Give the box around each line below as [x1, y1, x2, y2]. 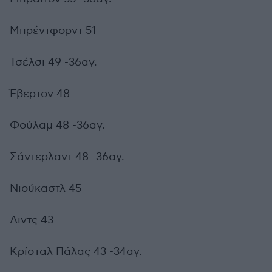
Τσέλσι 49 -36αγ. [10, 56, 97, 69]
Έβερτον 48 [10, 87, 70, 100]
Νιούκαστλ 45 [10, 182, 81, 195]
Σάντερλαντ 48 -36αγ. [10, 151, 124, 163]
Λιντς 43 [10, 214, 53, 226]
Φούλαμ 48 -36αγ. [10, 119, 105, 132]
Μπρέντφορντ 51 [10, 24, 96, 37]
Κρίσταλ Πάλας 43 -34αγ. [10, 245, 142, 258]
